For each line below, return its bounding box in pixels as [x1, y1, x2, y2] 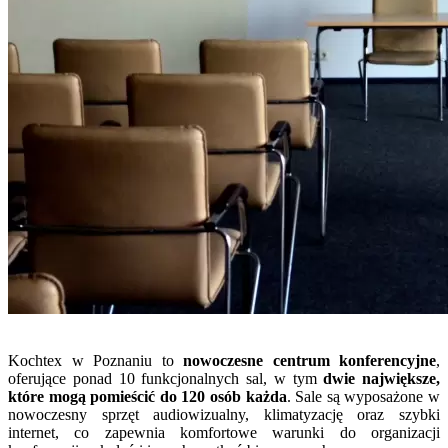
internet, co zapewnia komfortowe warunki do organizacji [8, 424, 440, 442]
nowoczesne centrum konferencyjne [183, 352, 436, 370]
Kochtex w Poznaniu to [8, 352, 183, 370]
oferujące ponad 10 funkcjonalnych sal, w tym [8, 370, 324, 388]
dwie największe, [323, 370, 440, 388]
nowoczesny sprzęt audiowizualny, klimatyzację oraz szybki [8, 406, 440, 424]
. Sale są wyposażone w [286, 388, 441, 406]
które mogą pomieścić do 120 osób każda [8, 388, 287, 406]
